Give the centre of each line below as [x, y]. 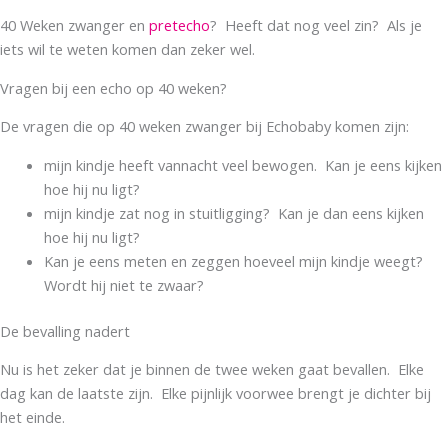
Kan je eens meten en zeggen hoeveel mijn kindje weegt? [235, 260]
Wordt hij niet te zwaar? [123, 284]
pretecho [179, 25]
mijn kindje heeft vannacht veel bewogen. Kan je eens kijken [242, 164]
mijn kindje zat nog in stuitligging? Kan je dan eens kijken [233, 212]
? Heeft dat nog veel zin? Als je [316, 25]
